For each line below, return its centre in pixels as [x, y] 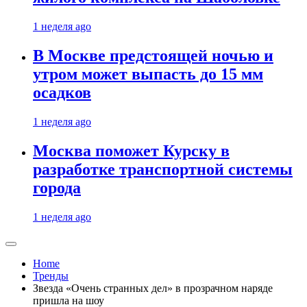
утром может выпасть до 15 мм [148, 74]
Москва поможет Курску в [131, 151]
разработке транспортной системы [163, 170]
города [57, 188]
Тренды [51, 276]
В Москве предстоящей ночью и [153, 56]
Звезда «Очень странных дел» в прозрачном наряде [153, 288]
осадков [62, 93]
